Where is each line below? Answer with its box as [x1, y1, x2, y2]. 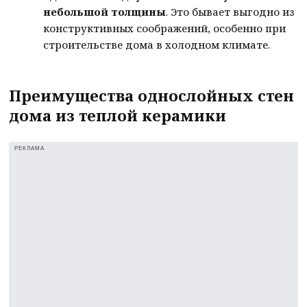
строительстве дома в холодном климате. [43, 37, 271, 51]
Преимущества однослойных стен [9, 84, 295, 106]
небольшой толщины [43, 4, 167, 19]
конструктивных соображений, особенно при [43, 21, 286, 35]
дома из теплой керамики [9, 104, 227, 125]
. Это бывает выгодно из [166, 4, 295, 19]
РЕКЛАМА [14, 145, 45, 151]
